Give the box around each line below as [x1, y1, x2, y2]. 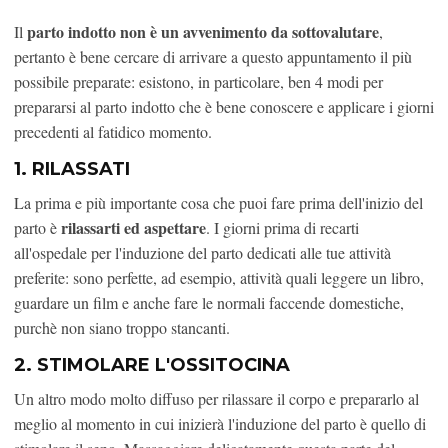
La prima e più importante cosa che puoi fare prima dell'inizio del [14, 192, 423, 214]
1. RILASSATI [14, 158, 130, 181]
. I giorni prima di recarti [206, 217, 359, 239]
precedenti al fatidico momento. [14, 121, 212, 143]
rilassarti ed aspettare [61, 216, 206, 240]
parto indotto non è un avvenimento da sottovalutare [23, 20, 379, 44]
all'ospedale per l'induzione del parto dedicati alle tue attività [14, 242, 391, 264]
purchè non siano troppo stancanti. [14, 317, 230, 339]
